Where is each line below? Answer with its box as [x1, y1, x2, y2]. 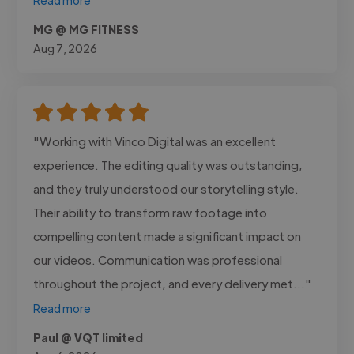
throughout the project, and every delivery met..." [33, 275, 312, 291]
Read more [33, 300, 92, 315]
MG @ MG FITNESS [33, 21, 140, 36]
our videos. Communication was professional [33, 251, 283, 267]
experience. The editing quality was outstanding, [33, 156, 303, 172]
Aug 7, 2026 [33, 40, 98, 55]
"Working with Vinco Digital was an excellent [33, 133, 277, 149]
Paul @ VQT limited [33, 330, 144, 345]
